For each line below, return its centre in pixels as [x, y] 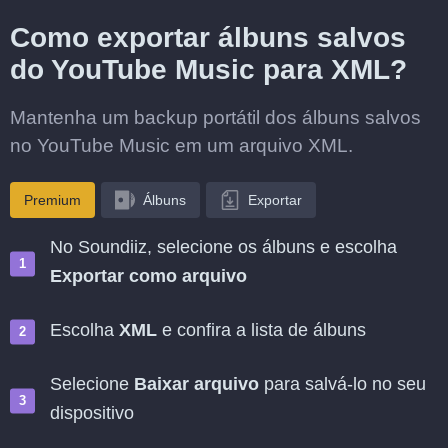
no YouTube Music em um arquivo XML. [181, 145]
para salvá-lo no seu [342, 384]
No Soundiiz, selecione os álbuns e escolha [223, 247]
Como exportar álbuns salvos [208, 37]
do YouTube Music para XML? [208, 69]
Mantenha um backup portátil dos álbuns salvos [215, 117]
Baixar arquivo [196, 384]
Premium [52, 200]
